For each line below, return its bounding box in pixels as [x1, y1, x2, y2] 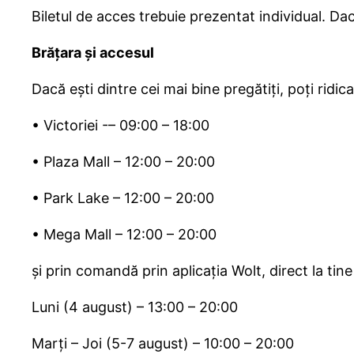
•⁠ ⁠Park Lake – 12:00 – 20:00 [32, 190, 214, 207]
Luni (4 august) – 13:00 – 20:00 [32, 299, 238, 316]
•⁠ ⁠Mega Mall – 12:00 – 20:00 [32, 226, 217, 243]
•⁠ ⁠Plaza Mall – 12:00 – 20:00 [32, 153, 215, 171]
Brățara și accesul [32, 44, 154, 62]
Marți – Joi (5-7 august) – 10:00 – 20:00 [32, 335, 294, 352]
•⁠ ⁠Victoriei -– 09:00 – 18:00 [32, 117, 209, 134]
